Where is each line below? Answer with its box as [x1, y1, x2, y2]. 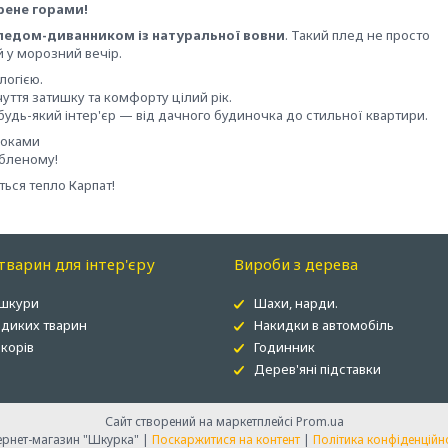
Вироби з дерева [233, 254, 358, 274]
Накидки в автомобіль [253, 316, 394, 334]
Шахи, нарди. [253, 294, 338, 312]
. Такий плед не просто [285, 26, 430, 44]
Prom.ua [295, 413, 344, 430]
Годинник [253, 338, 315, 356]
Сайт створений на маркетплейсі [104, 413, 296, 430]
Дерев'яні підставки [253, 360, 381, 378]
